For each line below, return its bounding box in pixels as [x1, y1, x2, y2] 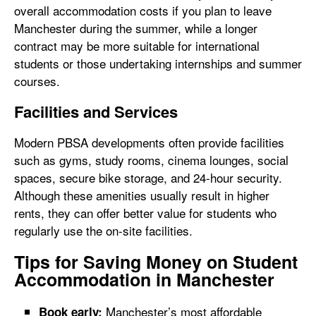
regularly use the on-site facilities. [14, 221, 193, 239]
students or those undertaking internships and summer [14, 54, 302, 72]
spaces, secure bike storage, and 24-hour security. [14, 168, 282, 186]
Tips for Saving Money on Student [14, 248, 298, 274]
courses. [14, 71, 60, 90]
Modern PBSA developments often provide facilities [14, 133, 284, 151]
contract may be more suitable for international [14, 36, 260, 54]
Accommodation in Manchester [14, 266, 274, 292]
